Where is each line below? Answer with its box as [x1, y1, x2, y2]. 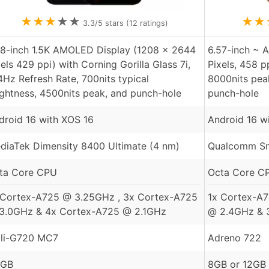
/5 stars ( [94, 19, 129, 28]
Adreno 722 [208, 232, 261, 244]
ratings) [137, 19, 168, 28]
